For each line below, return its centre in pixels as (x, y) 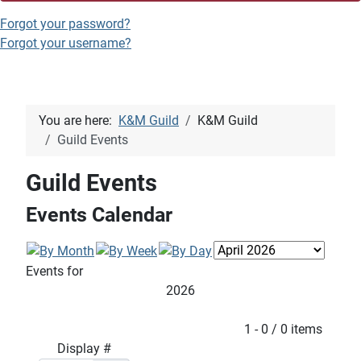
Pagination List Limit (84, 329)
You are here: (79, 121)
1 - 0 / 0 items (283, 330)
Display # (84, 349)
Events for (54, 272)
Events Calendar (99, 215)
